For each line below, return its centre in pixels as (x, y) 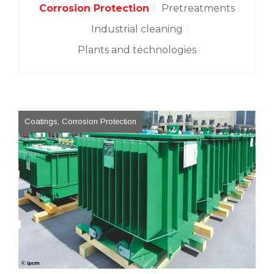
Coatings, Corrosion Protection (80, 121)
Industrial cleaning (137, 29)
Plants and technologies (137, 50)
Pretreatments (198, 8)
